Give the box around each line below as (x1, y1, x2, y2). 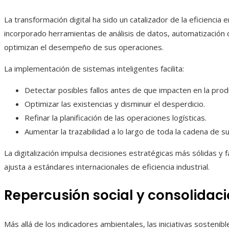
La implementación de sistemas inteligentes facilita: (4, 63, 184, 74)
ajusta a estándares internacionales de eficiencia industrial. (4, 162, 210, 172)
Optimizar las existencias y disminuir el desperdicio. (25, 99, 205, 109)
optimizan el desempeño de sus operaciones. (4, 42, 164, 53)
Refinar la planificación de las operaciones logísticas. (25, 112, 207, 123)
